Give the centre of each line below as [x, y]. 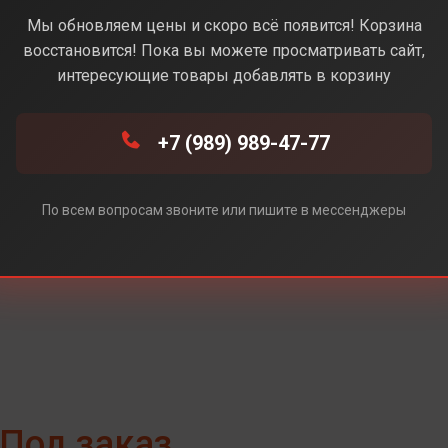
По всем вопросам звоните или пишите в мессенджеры [224, 210]
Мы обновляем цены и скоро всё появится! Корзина [224, 26]
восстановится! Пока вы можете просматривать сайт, [224, 51]
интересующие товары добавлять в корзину [224, 76]
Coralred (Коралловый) [87, 16]
